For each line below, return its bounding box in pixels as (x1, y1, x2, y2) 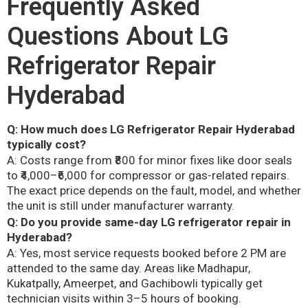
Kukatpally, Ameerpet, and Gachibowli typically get (7, 276, 263, 291)
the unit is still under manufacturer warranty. (7, 199, 234, 213)
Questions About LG (7, 21, 229, 51)
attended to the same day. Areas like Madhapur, (7, 261, 250, 276)
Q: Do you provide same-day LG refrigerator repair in (7, 214, 291, 229)
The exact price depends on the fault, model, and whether (7, 184, 301, 198)
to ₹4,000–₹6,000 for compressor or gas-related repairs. (7, 168, 289, 183)
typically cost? (7, 137, 86, 151)
